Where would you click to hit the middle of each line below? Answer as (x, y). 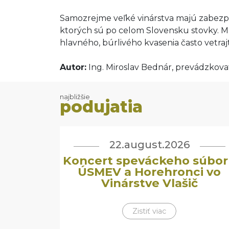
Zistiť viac (149, 211)
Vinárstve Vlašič (149, 183)
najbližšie (75, 97)
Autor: (73, 67)
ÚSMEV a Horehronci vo (149, 172)
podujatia (101, 107)
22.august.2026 (149, 145)
